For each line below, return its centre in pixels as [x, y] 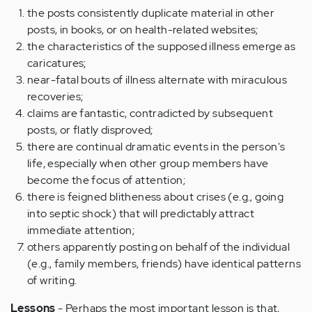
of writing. [52, 281]
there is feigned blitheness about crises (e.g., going [156, 197]
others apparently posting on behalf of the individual [159, 247]
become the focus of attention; [106, 180]
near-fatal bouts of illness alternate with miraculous [157, 80]
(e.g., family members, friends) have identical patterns [164, 264]
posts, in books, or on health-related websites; [143, 30]
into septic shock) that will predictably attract [141, 214]
